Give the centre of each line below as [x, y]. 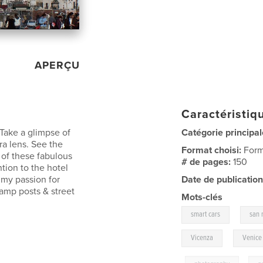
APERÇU [58, 65]
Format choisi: [213, 150]
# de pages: [208, 162]
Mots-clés [202, 197]
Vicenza [202, 238]
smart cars [206, 214]
